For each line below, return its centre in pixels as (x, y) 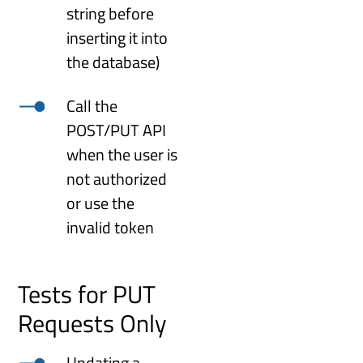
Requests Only (92, 323)
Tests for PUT (87, 294)
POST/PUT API (117, 130)
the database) (113, 62)
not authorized (117, 178)
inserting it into (117, 37)
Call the (92, 105)
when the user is (122, 154)
